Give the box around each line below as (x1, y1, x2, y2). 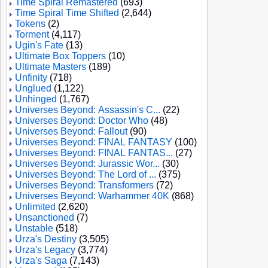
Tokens (15, 19, 45, 29)
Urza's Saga (15, 255, 67, 266)
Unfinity (15, 72, 47, 83)
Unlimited (15, 202, 56, 212)
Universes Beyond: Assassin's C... (15, 105, 160, 115)
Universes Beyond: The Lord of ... (15, 169, 156, 179)
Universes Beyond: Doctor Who (15, 115, 148, 126)
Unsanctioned (15, 212, 74, 223)
